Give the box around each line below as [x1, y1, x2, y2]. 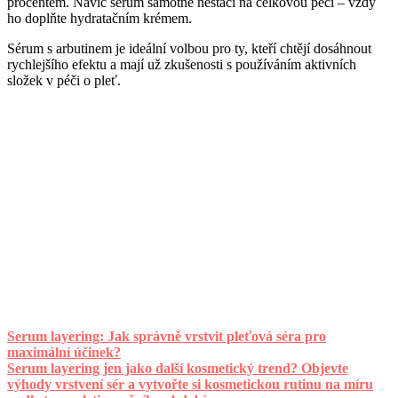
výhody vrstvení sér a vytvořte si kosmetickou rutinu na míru [7, 377, 373, 393]
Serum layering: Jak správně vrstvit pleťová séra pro [7, 329, 326, 345]
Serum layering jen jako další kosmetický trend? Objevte [7, 361, 348, 377]
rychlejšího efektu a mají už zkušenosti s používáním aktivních [7, 57, 356, 73]
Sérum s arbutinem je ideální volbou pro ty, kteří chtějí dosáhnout [7, 41, 371, 57]
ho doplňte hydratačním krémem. [7, 11, 192, 27]
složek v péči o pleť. [7, 73, 121, 89]
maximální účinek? [7, 345, 121, 361]
